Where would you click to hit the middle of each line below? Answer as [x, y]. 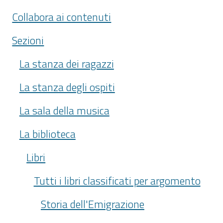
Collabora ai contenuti [62, 17]
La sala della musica [64, 110]
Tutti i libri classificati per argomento [117, 180]
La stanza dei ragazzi [66, 63]
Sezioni [28, 40]
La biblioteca [47, 134]
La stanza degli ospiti [67, 87]
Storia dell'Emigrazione [92, 204]
